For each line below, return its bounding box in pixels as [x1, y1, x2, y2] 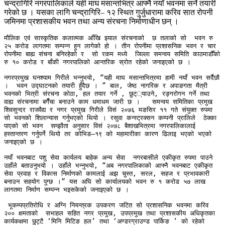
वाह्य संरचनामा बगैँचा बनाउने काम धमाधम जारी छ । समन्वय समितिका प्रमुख [4, 98, 212, 106]
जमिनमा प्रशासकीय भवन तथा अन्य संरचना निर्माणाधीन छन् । [4, 17, 179, 26]
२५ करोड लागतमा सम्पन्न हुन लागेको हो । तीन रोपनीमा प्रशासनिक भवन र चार [4, 42, 216, 50]
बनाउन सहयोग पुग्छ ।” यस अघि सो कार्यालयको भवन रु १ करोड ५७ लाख [4, 178, 205, 186]
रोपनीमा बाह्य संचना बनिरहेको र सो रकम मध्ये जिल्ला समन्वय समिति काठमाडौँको [4, 50, 220, 58]
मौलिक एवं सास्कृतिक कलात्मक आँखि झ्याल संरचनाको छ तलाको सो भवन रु [4, 34, 213, 42]
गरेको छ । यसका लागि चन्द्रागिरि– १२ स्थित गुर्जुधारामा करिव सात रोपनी [4, 8, 213, 17]
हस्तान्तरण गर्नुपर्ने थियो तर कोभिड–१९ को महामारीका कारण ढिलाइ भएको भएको [4, 130, 211, 138]
